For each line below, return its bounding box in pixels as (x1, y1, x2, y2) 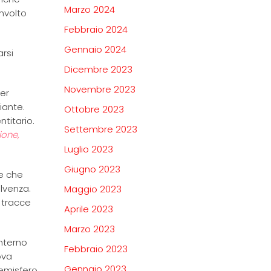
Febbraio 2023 (64, 243, 128, 256)
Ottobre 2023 (64, 103, 124, 116)
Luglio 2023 (64, 143, 113, 156)
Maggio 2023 (64, 183, 122, 196)
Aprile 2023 (64, 203, 113, 216)
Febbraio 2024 (64, 23, 128, 36)
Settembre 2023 (64, 123, 137, 136)
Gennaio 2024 (64, 43, 126, 56)
